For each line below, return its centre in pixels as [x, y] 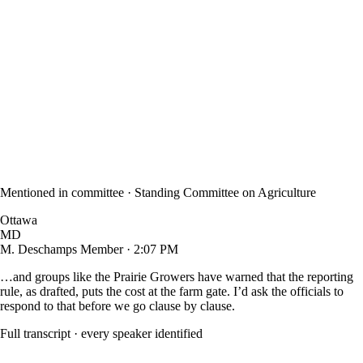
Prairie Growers [154, 276]
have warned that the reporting [274, 276]
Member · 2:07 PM [129, 249]
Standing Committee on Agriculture [225, 192]
